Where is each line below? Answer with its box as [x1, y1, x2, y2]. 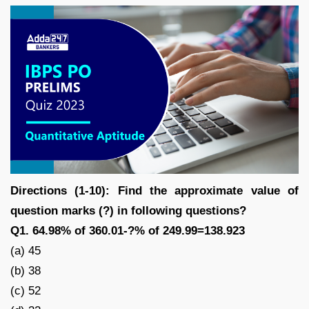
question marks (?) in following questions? [10, 203, 246, 217]
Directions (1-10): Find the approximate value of [10, 183, 299, 197]
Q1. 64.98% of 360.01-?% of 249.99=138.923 [10, 223, 245, 237]
